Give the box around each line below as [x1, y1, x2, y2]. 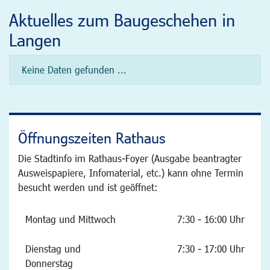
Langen [9, 30, 61, 51]
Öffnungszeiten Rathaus [18, 129, 165, 147]
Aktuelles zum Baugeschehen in [9, 10, 235, 31]
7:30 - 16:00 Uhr [177, 213, 245, 225]
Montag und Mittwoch [25, 213, 116, 225]
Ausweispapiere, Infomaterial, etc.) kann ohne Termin [18, 167, 243, 179]
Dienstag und [25, 243, 81, 255]
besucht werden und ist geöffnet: [18, 181, 157, 193]
